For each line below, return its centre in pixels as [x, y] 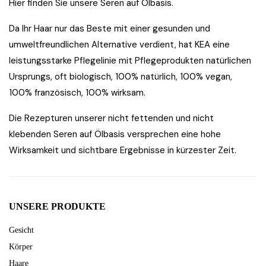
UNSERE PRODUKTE [57, 206]
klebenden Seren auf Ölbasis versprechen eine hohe [115, 134]
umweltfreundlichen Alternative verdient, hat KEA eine [119, 45]
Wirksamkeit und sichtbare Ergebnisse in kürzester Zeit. [123, 150]
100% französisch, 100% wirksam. [77, 93]
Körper [21, 247]
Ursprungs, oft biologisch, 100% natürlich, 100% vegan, [121, 77]
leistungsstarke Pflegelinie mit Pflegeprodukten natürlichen [130, 61]
